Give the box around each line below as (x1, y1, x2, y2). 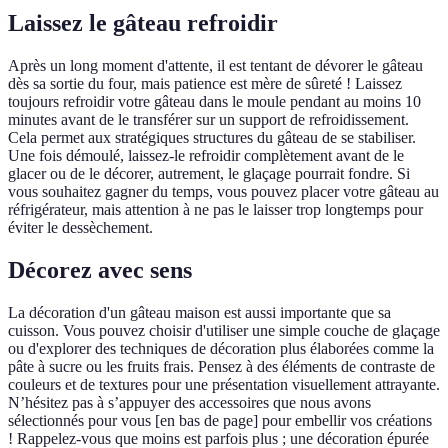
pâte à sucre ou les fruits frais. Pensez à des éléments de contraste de (8, 358, 435, 376)
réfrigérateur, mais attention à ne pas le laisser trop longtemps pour (8, 201, 423, 219)
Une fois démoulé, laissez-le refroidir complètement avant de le (8, 147, 404, 165)
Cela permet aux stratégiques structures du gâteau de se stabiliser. (8, 129, 416, 147)
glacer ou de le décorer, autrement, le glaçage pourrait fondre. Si (8, 165, 410, 183)
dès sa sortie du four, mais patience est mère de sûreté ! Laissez (8, 75, 402, 93)
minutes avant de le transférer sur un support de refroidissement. (8, 111, 409, 129)
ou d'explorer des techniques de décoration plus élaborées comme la (8, 340, 434, 358)
